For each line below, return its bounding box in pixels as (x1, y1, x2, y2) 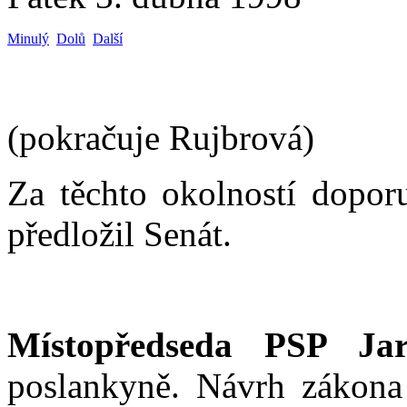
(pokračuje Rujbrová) (7, 117, 314, 157)
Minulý (7, 30, 49, 46)
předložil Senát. (7, 213, 232, 253)
